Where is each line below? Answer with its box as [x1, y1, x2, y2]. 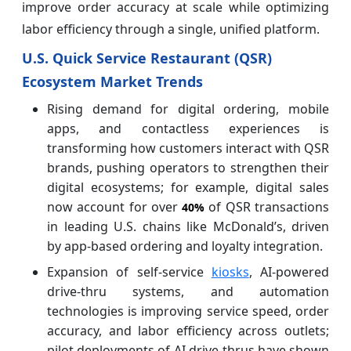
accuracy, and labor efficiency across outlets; [47, 321, 329, 339]
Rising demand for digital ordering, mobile [47, 100, 329, 118]
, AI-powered [248, 262, 329, 280]
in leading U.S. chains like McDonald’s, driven [47, 217, 329, 235]
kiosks [211, 262, 249, 280]
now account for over [47, 197, 183, 215]
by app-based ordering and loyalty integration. [47, 237, 323, 255]
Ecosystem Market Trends [22, 71, 203, 91]
